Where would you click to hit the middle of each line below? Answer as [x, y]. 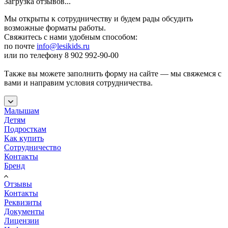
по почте [20, 46]
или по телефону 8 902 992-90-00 [61, 55]
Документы [24, 211]
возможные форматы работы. [55, 27]
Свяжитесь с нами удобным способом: [71, 37]
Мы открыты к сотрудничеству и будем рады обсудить [98, 18]
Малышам [22, 110]
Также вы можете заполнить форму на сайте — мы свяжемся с [113, 73]
